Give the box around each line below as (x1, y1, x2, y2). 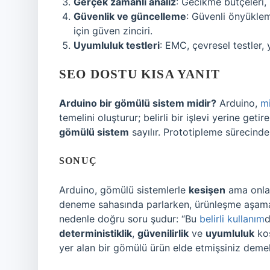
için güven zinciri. (74, 25, 152, 37)
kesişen (189, 184, 225, 196)
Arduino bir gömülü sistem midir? (59, 97, 216, 109)
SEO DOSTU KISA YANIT (59, 67, 220, 81)
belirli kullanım (199, 213, 265, 225)
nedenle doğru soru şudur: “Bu (59, 213, 199, 225)
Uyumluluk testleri (74, 39, 160, 51)
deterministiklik (59, 227, 132, 239)
